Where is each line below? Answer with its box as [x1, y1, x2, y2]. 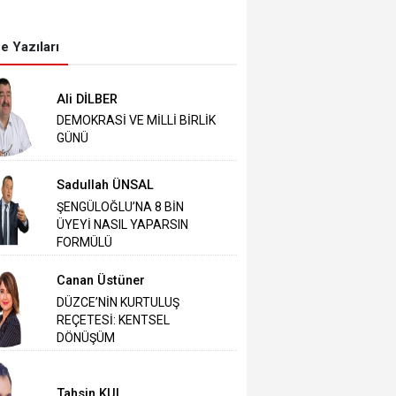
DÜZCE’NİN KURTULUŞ [57, 294, 180, 309]
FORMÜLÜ [57, 235, 113, 250]
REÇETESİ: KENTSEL [57, 312, 171, 327]
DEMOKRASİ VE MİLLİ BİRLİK [57, 113, 217, 128]
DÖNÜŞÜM [57, 330, 116, 345]
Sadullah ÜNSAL [57, 178, 155, 194]
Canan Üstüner [57, 273, 146, 289]
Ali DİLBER [57, 91, 118, 107]
